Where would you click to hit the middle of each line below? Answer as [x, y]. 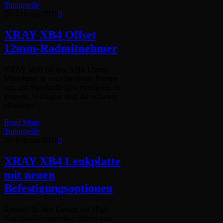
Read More [22, 122]
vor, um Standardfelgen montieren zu [62, 87]
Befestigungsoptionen [58, 188]
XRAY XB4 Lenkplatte [62, 161]
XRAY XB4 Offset [50, 35]
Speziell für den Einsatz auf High [56, 209]
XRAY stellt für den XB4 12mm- [56, 69]
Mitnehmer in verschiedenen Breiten [61, 78]
